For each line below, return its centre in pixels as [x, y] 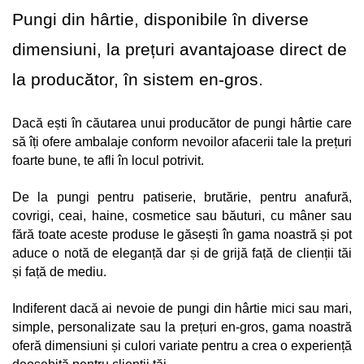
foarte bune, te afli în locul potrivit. [110, 160]
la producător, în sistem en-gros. [138, 79]
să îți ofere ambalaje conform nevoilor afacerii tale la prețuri [182, 141]
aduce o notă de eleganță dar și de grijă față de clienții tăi [182, 253]
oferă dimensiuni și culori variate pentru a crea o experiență [182, 345]
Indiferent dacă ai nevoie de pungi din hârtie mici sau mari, [182, 308]
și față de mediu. [61, 271]
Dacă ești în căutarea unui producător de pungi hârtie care [182, 123]
